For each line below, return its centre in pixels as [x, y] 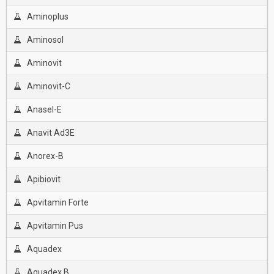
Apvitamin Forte [57, 202]
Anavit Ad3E [50, 133]
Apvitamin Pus [55, 226]
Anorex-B [45, 156]
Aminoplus [47, 17]
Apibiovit [43, 179]
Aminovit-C [48, 86]
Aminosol [45, 40]
